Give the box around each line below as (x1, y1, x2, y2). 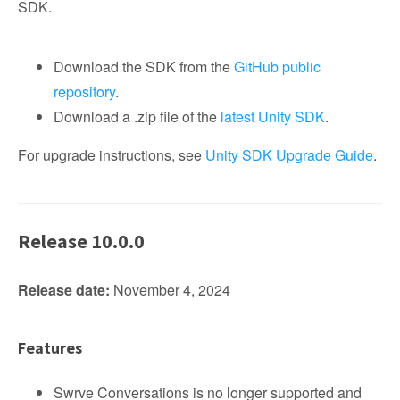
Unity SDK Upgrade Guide (205, 145, 373, 165)
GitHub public (234, 56, 321, 77)
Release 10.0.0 (18, 229, 145, 254)
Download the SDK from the (54, 56, 234, 77)
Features (18, 337, 82, 358)
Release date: (18, 279, 110, 300)
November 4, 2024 (110, 279, 230, 300)
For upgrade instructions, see (18, 145, 205, 165)
